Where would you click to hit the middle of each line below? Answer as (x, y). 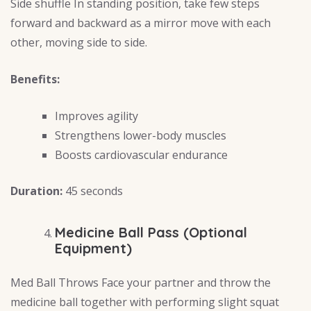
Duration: (36, 191)
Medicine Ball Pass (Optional (151, 233)
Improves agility (96, 116)
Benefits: (35, 79)
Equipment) (93, 249)
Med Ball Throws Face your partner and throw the (141, 283)
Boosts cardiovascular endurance (141, 155)
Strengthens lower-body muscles (141, 136)
